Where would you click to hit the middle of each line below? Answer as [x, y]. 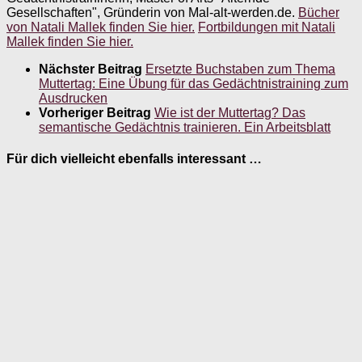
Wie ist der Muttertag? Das [230, 112]
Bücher [319, 12]
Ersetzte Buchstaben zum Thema [240, 69]
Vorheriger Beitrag [97, 112]
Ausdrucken [73, 98]
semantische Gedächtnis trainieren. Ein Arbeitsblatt [185, 127]
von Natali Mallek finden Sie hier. [101, 27]
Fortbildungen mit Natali [267, 27]
